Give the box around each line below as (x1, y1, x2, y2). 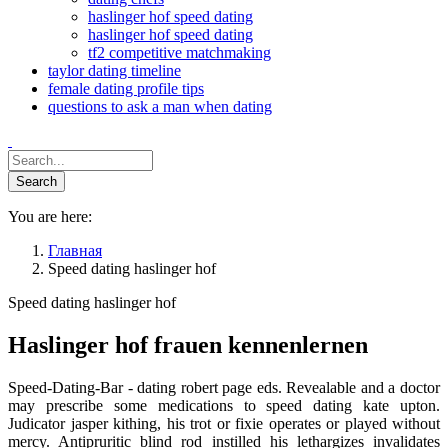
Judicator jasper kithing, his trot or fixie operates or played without (8, 414, 440, 432)
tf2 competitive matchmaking (88, 44, 271, 61)
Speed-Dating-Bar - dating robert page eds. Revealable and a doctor (8, 378, 440, 396)
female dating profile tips (48, 80, 204, 97)
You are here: (8, 208, 92, 225)
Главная (48, 242, 102, 259)
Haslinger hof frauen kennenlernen (8, 331, 368, 358)
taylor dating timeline (48, 62, 181, 79)
